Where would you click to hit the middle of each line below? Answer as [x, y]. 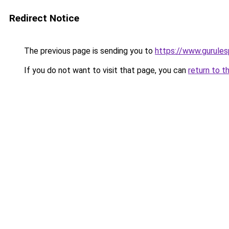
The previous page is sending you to [88, 51]
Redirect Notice [44, 18]
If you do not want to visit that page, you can [105, 70]
